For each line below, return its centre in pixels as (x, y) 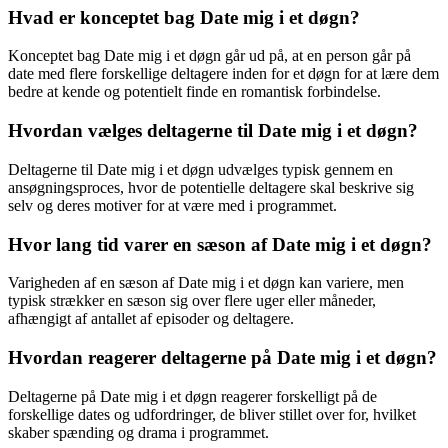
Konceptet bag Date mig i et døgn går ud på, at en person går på (209, 56)
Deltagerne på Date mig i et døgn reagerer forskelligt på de (192, 396)
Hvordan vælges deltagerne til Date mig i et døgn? (213, 131)
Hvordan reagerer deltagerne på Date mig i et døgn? (222, 357)
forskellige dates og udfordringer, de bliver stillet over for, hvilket (212, 414)
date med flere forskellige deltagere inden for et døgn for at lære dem (223, 74)
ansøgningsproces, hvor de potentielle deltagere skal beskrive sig (211, 187)
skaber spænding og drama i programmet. (138, 432)
